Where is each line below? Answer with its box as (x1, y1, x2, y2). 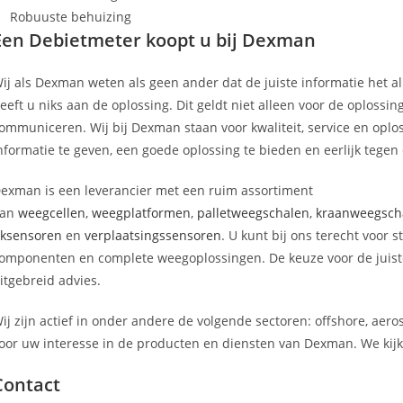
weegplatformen (92, 204, 191, 221)
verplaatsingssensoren (85, 227, 221, 244)
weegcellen (18, 204, 85, 221)
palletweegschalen (197, 204, 309, 221)
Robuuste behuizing (10, 8, 131, 25)
